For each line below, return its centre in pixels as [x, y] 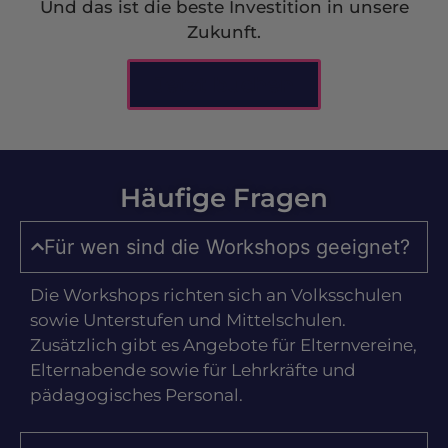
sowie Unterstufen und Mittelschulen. [188, 319]
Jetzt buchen [224, 84]
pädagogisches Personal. [136, 394]
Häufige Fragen [224, 197]
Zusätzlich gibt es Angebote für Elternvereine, [223, 344]
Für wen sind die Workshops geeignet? [227, 246]
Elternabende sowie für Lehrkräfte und [193, 369]
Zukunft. [224, 31]
